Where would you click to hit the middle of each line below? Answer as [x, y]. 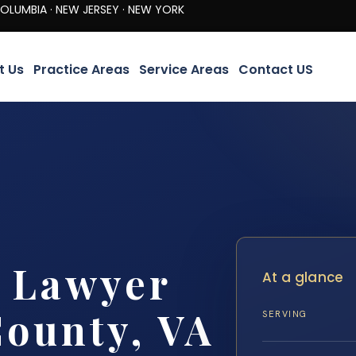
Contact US [275, 70]
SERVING [285, 314]
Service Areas [184, 70]
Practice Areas [81, 70]
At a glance [303, 277]
